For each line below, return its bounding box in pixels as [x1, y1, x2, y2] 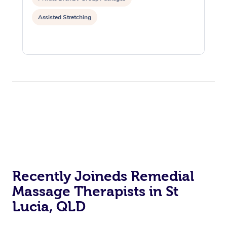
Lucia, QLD [12, 198, 86, 214]
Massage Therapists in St [12, 183, 178, 199]
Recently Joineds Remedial [12, 168, 194, 184]
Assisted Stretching [38, 13, 92, 21]
